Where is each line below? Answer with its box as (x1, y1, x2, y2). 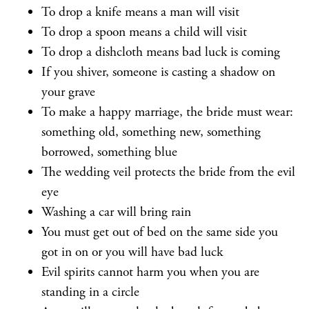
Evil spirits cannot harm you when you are (41, 263, 259, 281)
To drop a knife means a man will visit (41, 3, 239, 21)
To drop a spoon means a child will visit (41, 23, 247, 41)
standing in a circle (41, 283, 139, 301)
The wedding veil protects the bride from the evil (41, 163, 295, 181)
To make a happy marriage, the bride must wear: (41, 103, 293, 121)
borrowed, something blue (41, 143, 177, 161)
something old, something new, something (41, 123, 261, 141)
